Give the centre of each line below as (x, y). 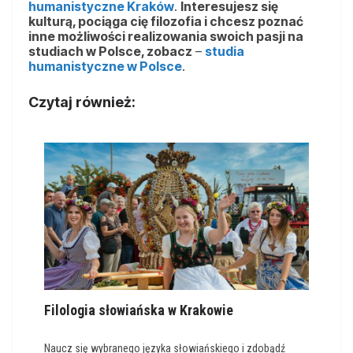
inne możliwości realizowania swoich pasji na (166, 37)
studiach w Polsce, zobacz (110, 52)
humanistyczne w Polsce (105, 67)
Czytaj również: (82, 102)
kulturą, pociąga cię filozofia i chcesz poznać (166, 22)
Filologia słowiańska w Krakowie (139, 310)
